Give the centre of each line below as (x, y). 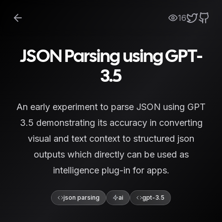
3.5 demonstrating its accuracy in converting (111, 123)
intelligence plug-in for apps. (111, 170)
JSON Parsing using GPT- (111, 57)
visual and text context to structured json (111, 139)
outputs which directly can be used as (111, 154)
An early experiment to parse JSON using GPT (111, 107)
